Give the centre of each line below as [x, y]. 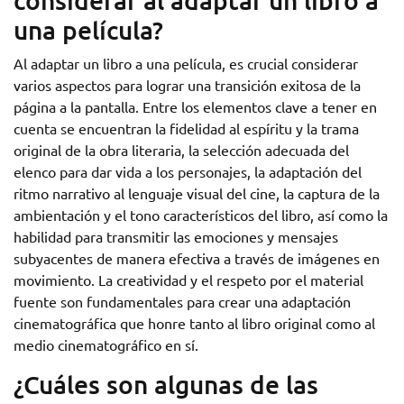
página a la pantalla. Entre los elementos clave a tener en [195, 106]
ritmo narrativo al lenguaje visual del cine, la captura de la [197, 193]
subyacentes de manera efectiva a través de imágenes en [197, 258]
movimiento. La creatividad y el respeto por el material [188, 280]
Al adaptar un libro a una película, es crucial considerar [186, 63]
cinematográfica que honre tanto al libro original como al [194, 323]
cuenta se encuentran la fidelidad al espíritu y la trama [186, 128]
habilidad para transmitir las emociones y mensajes [176, 236]
